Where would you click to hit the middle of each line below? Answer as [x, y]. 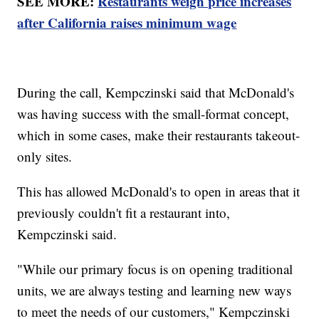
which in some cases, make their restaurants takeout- [159, 135]
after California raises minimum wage [127, 23]
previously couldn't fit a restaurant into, [124, 213]
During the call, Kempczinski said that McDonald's [156, 93]
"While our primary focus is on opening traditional [155, 269]
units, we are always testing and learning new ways [155, 291]
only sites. [47, 157]
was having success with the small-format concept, [153, 114]
